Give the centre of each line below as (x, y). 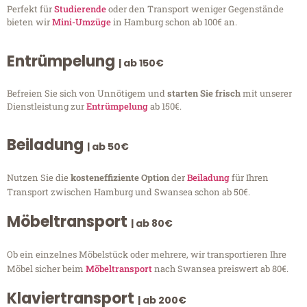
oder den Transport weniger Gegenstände (195, 9)
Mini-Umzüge (82, 22)
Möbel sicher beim (46, 269)
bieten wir (29, 22)
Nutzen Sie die (39, 178)
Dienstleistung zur (47, 106)
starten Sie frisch (205, 93)
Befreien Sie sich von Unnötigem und (87, 93)
